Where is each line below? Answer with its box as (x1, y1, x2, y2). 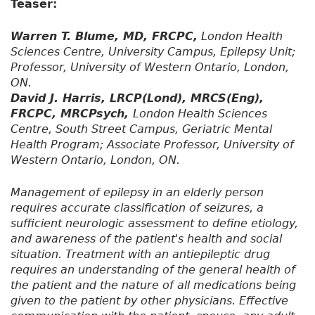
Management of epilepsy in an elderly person (11, 186, 264, 200)
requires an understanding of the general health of (11, 263, 295, 277)
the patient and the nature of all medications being (11, 278, 296, 292)
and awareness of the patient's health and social (11, 232, 282, 246)
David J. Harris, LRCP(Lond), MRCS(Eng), (11, 91, 264, 105)
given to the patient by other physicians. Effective (11, 294, 288, 308)
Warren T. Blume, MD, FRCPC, (11, 30, 198, 44)
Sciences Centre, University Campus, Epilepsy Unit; (11, 45, 295, 59)
